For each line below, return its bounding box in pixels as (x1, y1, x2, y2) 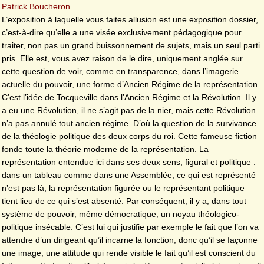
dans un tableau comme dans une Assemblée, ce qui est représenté (2, 170, 256, 180)
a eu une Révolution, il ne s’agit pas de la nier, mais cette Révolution (2, 105, 256, 115)
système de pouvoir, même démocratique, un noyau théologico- (2, 209, 239, 219)
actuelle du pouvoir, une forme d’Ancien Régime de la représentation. (2, 80, 260, 90)
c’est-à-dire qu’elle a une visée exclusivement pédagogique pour (2, 28, 242, 38)
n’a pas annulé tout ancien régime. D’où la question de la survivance (2, 118, 256, 128)
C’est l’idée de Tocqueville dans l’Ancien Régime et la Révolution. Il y (2, 93, 256, 103)
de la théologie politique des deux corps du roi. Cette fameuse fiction (2, 131, 257, 141)
